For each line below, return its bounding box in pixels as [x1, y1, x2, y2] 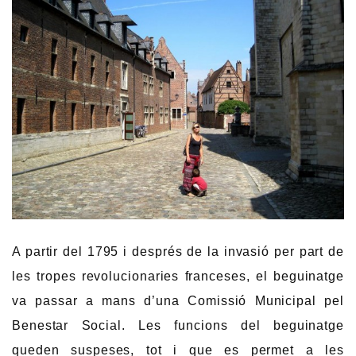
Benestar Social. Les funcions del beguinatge [12, 318, 344, 332]
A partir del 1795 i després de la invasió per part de [12, 244, 344, 258]
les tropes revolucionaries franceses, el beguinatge [12, 269, 344, 283]
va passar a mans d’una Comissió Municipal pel [12, 293, 344, 308]
